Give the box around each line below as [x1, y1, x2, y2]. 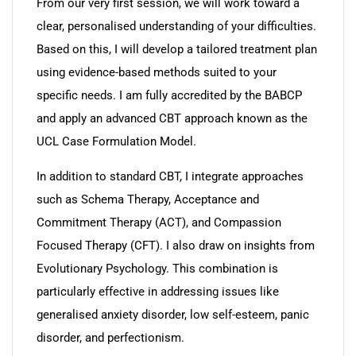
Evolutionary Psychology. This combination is [37, 261, 278, 276]
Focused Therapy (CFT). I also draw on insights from [37, 238, 315, 253]
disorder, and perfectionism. [37, 331, 184, 345]
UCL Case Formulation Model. [37, 134, 196, 149]
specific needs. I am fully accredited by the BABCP [37, 88, 302, 103]
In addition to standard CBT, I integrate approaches [37, 169, 304, 184]
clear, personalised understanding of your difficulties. [37, 19, 316, 33]
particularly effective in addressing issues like [37, 284, 279, 299]
